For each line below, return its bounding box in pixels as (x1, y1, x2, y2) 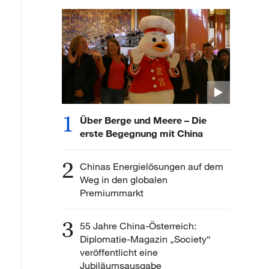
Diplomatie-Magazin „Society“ (80, 232, 211, 245)
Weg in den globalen (80, 173, 168, 186)
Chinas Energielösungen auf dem (80, 160, 223, 172)
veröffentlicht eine (80, 246, 158, 258)
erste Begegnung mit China (80, 127, 203, 139)
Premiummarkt (80, 186, 144, 199)
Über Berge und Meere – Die (80, 113, 207, 125)
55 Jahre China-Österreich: (80, 219, 196, 232)
